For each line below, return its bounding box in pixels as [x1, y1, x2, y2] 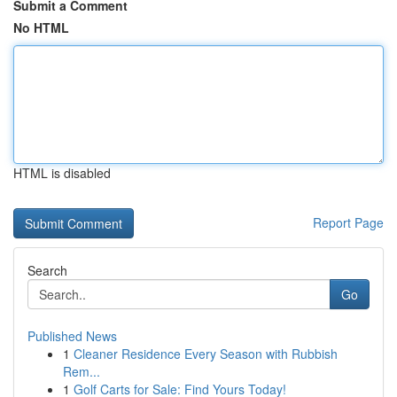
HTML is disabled [13, 164, 111, 182]
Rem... [63, 362, 100, 380]
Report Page [313, 214, 384, 231]
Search [27, 261, 67, 279]
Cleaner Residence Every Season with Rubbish [74, 345, 338, 362]
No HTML [13, 19, 69, 36]
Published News [27, 327, 117, 345]
